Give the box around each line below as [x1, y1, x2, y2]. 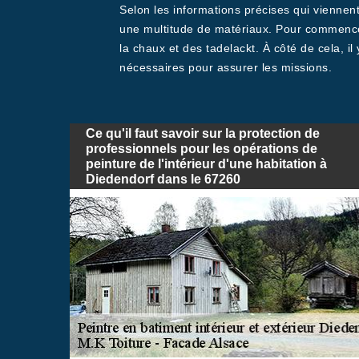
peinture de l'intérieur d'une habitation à [86, 157, 327, 171]
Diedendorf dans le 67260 [86, 172, 240, 186]
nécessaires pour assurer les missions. [119, 61, 332, 74]
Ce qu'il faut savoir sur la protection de [86, 127, 320, 140]
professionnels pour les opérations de [86, 142, 317, 155]
